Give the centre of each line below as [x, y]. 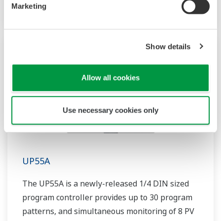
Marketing [29, 6]
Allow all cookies [110, 77]
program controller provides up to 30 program [107, 198]
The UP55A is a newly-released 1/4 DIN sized [106, 184]
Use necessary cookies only [110, 110]
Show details [168, 46]
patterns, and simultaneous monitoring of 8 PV [108, 211]
